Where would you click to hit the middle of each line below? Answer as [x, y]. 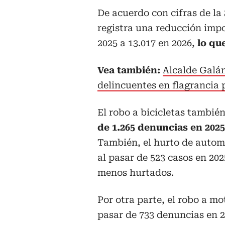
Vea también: [130, 70]
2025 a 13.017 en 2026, [147, 43]
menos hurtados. [136, 172]
